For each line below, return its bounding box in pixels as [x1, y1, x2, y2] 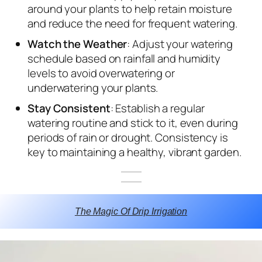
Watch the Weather [27, 36, 127, 51]
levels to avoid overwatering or [27, 65, 175, 81]
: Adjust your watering [127, 36, 233, 51]
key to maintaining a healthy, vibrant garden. [27, 144, 242, 160]
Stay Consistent [27, 100, 111, 116]
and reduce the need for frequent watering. [27, 15, 237, 31]
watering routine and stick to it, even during [27, 115, 238, 130]
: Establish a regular [110, 100, 205, 116]
